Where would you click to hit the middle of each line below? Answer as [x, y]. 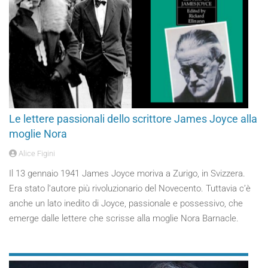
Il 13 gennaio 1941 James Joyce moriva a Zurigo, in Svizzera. [127, 173]
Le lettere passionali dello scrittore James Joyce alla [133, 119]
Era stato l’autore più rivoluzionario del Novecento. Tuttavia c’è [130, 188]
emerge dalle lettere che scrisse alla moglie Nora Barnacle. [124, 218]
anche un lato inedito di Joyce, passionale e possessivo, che [126, 203]
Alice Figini [36, 153]
